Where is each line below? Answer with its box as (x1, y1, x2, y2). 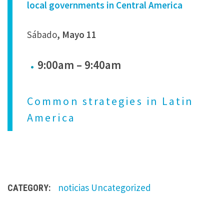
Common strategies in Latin (27, 94, 194, 108)
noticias (58, 181, 89, 194)
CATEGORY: (7, 182, 50, 193)
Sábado (27, 28, 57, 40)
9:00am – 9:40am (37, 57, 121, 72)
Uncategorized (91, 181, 151, 194)
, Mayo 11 (57, 28, 97, 40)
